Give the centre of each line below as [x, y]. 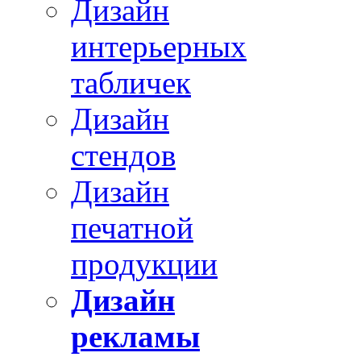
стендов [123, 155]
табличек [131, 82]
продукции [144, 263]
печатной [132, 227]
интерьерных [159, 46]
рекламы [135, 336]
